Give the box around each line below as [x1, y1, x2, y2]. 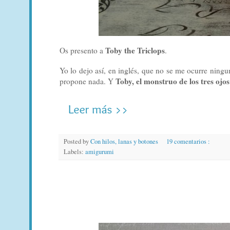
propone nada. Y [60, 75, 116, 86]
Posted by [64, 137, 90, 146]
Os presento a [60, 45, 105, 55]
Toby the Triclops [105, 44, 165, 56]
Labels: [64, 147, 85, 156]
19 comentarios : [166, 137, 212, 146]
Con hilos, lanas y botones [90, 137, 160, 146]
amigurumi [85, 147, 114, 156]
